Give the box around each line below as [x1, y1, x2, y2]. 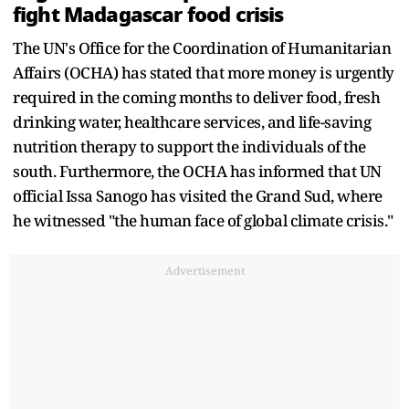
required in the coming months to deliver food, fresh [13, 86, 380, 108]
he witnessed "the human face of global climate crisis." [13, 209, 396, 231]
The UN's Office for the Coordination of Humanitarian [13, 37, 391, 58]
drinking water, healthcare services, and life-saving [13, 110, 371, 132]
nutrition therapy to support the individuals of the [13, 135, 366, 157]
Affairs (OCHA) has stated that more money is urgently [13, 61, 394, 83]
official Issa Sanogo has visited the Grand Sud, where [13, 184, 383, 206]
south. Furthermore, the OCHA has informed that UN [13, 160, 382, 182]
